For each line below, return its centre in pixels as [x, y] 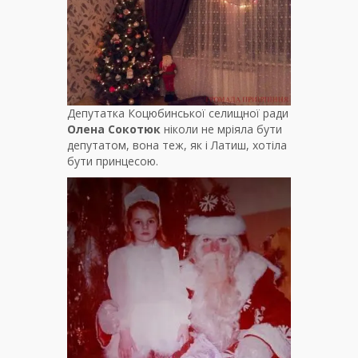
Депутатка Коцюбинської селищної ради [178, 113]
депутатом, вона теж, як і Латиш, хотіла [177, 145]
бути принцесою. [113, 161]
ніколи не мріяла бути [221, 129]
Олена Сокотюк [114, 129]
